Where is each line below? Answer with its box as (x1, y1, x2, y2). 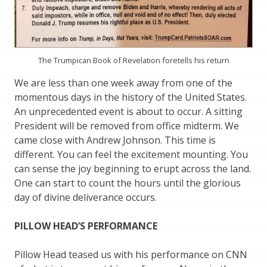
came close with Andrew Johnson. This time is (14, 133, 216, 147)
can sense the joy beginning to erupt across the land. (14, 162, 251, 176)
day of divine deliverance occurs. (14, 191, 157, 204)
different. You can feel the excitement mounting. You (14, 148, 248, 162)
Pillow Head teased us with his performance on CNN (14, 248, 247, 262)
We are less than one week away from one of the (14, 76, 232, 90)
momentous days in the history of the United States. (14, 91, 247, 104)
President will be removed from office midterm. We (14, 119, 239, 133)
